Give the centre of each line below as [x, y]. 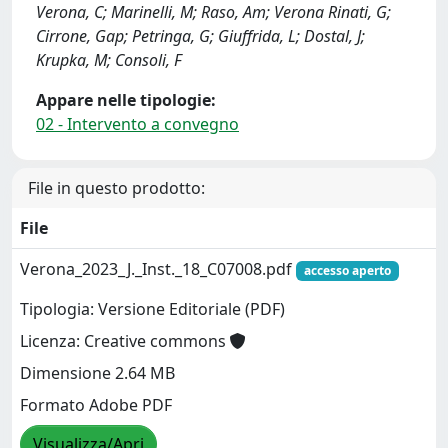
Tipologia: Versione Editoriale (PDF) [152, 309]
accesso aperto [347, 270]
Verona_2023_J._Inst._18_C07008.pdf [158, 268]
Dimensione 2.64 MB [97, 373]
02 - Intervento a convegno [137, 123]
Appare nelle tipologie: [126, 99]
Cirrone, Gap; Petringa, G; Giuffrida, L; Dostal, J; [200, 35]
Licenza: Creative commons [125, 341]
